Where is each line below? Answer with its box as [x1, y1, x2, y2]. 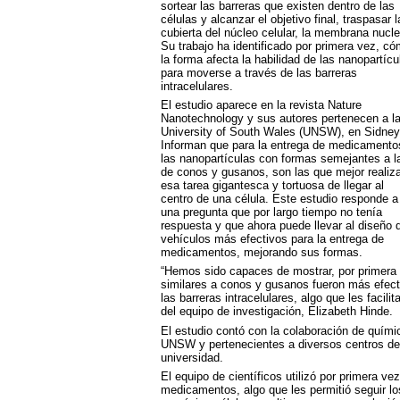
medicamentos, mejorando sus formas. [160, 245, 362, 259]
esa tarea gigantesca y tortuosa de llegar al [160, 178, 384, 192]
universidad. [160, 350, 223, 364]
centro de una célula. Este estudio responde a [160, 191, 398, 205]
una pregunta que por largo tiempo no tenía [160, 204, 382, 219]
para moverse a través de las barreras [160, 65, 357, 79]
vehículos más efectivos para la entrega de [160, 231, 384, 246]
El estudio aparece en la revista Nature [160, 97, 362, 112]
